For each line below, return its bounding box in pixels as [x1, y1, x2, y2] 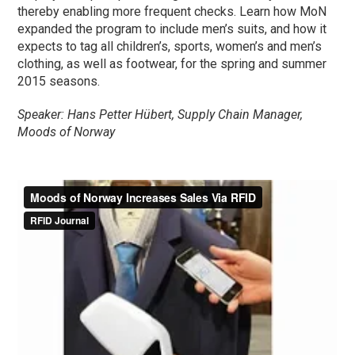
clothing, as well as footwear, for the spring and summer [17, 56, 327, 72]
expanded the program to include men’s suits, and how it [17, 21, 327, 37]
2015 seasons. [17, 74, 101, 90]
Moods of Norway [17, 124, 116, 140]
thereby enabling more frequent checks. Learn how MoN [17, 4, 327, 20]
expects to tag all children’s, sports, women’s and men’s [17, 39, 323, 55]
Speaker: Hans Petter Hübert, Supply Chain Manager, [17, 107, 303, 123]
